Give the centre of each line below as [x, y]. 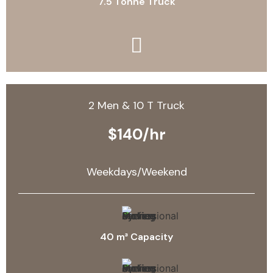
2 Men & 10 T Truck [136, 106]
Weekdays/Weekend [136, 172]
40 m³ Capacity [136, 237]
